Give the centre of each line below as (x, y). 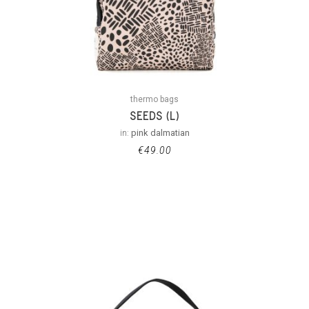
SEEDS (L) (154, 116)
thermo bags (154, 99)
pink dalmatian (160, 132)
